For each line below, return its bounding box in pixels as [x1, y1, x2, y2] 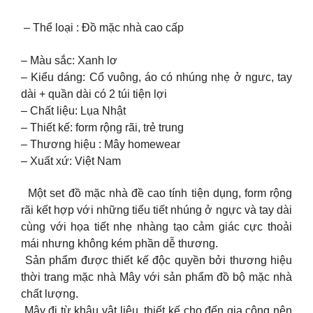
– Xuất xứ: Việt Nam [21, 155, 121, 168]
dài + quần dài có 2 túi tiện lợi [21, 88, 167, 101]
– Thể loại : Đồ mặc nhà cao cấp [24, 22, 184, 34]
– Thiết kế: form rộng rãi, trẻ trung [21, 122, 184, 134]
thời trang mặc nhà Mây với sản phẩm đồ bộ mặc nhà [21, 271, 292, 284]
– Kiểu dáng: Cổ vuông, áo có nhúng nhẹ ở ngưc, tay [21, 71, 292, 84]
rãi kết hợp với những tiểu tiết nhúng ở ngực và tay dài [21, 204, 292, 217]
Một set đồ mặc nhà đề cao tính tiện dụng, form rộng [21, 187, 292, 200]
